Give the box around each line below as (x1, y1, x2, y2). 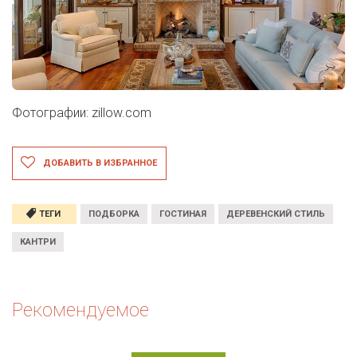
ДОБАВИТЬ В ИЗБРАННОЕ (43, 157, 157, 168)
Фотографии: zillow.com (12, 104, 151, 120)
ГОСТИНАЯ (159, 208, 206, 219)
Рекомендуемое (12, 298, 149, 321)
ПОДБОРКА (88, 208, 139, 219)
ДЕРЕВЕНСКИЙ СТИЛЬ (226, 208, 325, 219)
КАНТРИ (20, 236, 56, 247)
